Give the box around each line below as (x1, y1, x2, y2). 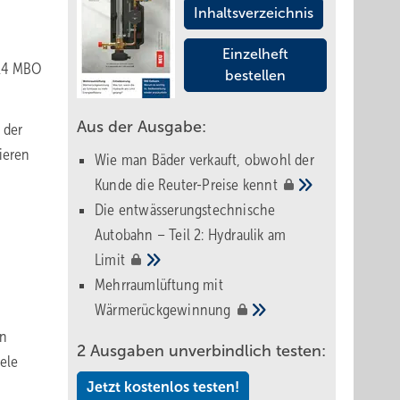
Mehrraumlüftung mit (95, 276, 223, 294)
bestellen (225, 68, 286, 83)
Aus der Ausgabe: (77, 118, 206, 136)
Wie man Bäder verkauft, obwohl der (95, 151, 314, 169)
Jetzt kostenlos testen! (87, 379, 239, 395)
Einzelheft (222, 46, 288, 62)
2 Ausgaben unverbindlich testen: (77, 342, 326, 360)
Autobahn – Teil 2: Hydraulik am (95, 226, 287, 244)
